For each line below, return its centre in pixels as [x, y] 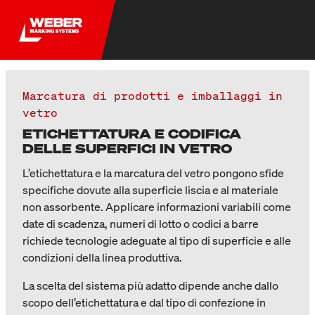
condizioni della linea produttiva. [102, 257]
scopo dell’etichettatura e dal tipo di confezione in [144, 302]
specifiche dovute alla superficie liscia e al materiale [150, 190]
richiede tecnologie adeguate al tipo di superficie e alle [157, 240]
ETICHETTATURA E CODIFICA [132, 134]
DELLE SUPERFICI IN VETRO [127, 148]
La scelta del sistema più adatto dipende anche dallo [150, 285]
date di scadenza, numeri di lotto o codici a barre [141, 224]
